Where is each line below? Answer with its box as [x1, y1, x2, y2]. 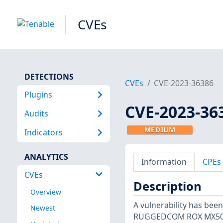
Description [133, 178, 202, 195]
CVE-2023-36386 [154, 78, 214, 89]
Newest [30, 203, 55, 213]
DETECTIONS [24, 71, 74, 82]
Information [141, 156, 187, 167]
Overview [30, 187, 61, 197]
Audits [24, 108, 48, 119]
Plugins [24, 89, 52, 100]
